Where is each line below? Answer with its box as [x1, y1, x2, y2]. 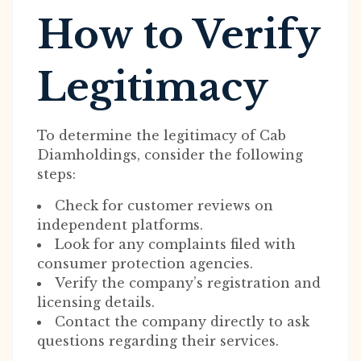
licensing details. [37, 294, 155, 310]
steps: [37, 166, 76, 182]
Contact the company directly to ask [55, 313, 309, 330]
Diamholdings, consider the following [37, 147, 303, 163]
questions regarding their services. [37, 333, 279, 349]
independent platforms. [37, 217, 203, 233]
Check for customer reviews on [55, 197, 273, 214]
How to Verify [37, 10, 320, 59]
